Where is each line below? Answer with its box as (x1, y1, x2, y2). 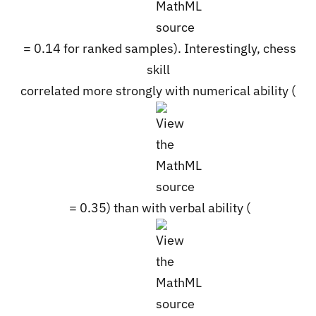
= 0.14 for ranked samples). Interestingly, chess (20, 39, 296, 56)
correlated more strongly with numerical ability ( (20, 82, 296, 99)
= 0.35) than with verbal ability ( (66, 199, 250, 216)
